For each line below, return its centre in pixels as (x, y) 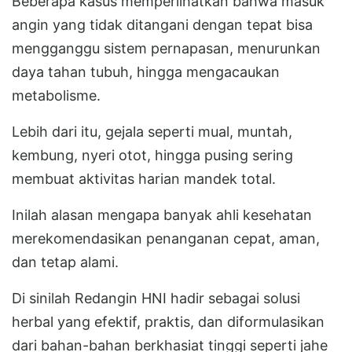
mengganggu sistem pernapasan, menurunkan (166, 48)
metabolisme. (56, 95)
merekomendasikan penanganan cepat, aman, (166, 238)
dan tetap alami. (65, 262)
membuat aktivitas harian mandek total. (144, 178)
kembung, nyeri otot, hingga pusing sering (152, 155)
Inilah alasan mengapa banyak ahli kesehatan (162, 214)
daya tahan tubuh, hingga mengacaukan (146, 71)
